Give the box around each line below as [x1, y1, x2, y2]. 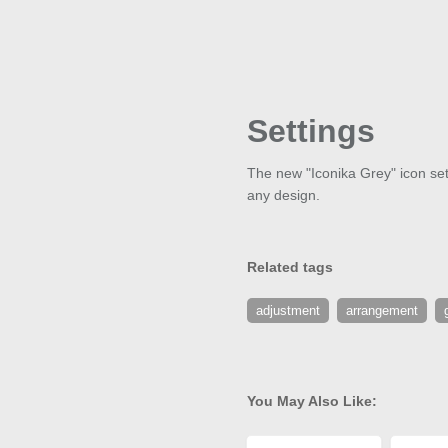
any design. [247, 187, 320, 204]
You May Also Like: [247, 393, 377, 410]
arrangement [346, 303, 418, 319]
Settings [247, 113, 375, 149]
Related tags [247, 259, 333, 276]
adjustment [256, 303, 320, 319]
